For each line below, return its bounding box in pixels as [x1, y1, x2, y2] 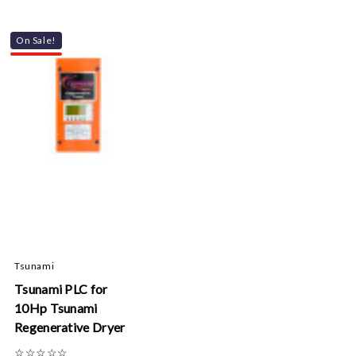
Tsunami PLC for [14, 281, 108, 296]
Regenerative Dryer [14, 319, 126, 335]
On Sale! [16, 34, 56, 46]
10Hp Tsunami [14, 300, 98, 315]
